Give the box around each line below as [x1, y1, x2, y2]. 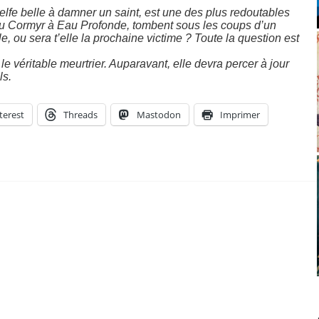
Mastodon [137, 108, 181, 121]
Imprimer [220, 108, 260, 121]
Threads [63, 108, 98, 121]
